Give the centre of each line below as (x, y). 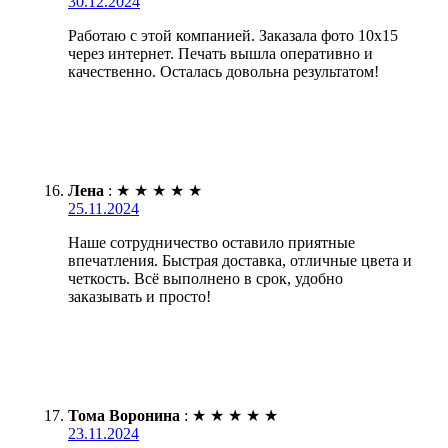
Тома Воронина (124, 415)
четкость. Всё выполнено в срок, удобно (205, 278)
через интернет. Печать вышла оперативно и (220, 53)
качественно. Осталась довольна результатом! (223, 71)
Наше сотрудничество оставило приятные (211, 242)
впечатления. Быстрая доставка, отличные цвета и (240, 260)
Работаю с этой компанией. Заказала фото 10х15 (233, 35)
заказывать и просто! (139, 296)
